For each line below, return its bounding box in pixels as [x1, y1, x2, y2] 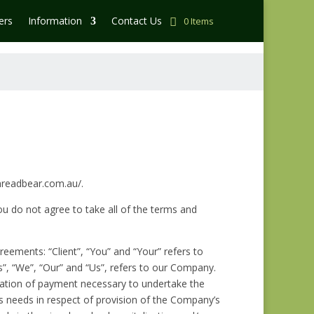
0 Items [184, 15, 214, 27]
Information [28, 14, 82, 27]
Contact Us [111, 14, 162, 27]
